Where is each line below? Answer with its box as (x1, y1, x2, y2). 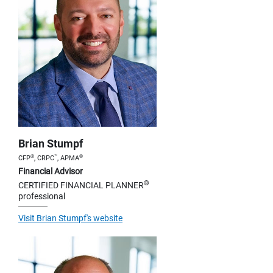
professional (18, 191, 65, 201)
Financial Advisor (18, 166, 83, 176)
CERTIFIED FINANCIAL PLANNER (18, 180, 144, 190)
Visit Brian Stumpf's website (18, 213, 122, 223)
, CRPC (34, 154, 54, 162)
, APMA (57, 154, 79, 162)
